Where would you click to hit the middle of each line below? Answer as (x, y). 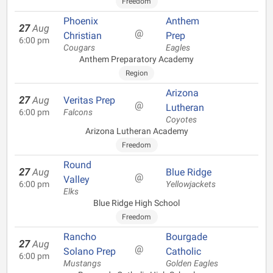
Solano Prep (90, 251)
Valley (76, 179)
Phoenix (81, 21)
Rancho (80, 237)
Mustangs (82, 264)
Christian (83, 36)
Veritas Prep (89, 100)
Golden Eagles (192, 264)
